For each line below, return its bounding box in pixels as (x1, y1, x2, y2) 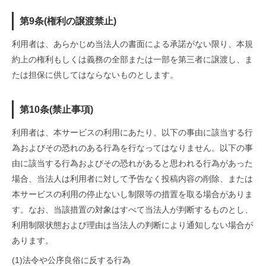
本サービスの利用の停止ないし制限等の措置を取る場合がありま (12, 189, 253, 199)
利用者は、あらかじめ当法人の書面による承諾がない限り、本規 (12, 39, 253, 49)
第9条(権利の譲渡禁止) (20, 16, 116, 26)
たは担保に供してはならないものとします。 (12, 70, 178, 80)
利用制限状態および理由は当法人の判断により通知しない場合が (12, 220, 253, 230)
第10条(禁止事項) (20, 104, 93, 115)
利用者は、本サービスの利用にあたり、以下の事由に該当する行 (12, 128, 253, 137)
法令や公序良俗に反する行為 (23, 255, 131, 265)
